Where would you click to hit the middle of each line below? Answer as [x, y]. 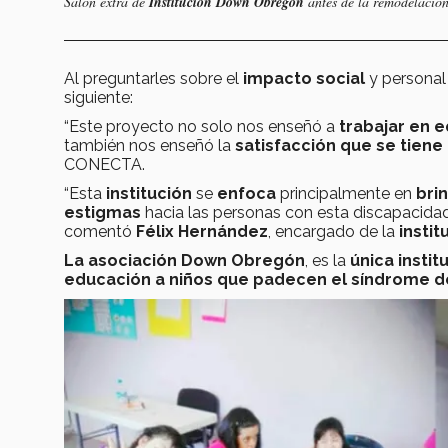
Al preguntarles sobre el [153, 79]
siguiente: [98, 98]
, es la [327, 261]
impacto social [304, 79]
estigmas [102, 213]
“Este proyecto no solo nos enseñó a [201, 127]
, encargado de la [333, 232]
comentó [100, 232]
